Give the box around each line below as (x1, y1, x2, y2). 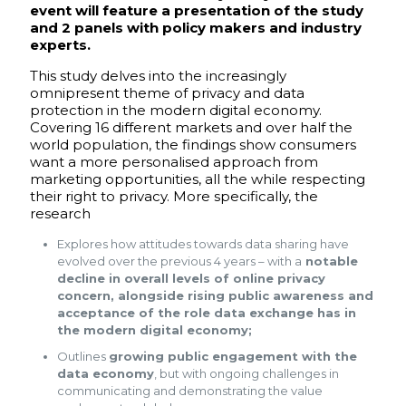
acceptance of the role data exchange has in (57, 304, 356, 320)
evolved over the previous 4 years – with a (57, 253, 302, 268)
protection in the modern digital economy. (30, 101, 322, 119)
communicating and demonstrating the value (57, 382, 323, 398)
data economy (57, 365, 154, 381)
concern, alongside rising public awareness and (57, 287, 373, 303)
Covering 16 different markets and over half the (30, 118, 353, 136)
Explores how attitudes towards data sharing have (57, 236, 349, 251)
